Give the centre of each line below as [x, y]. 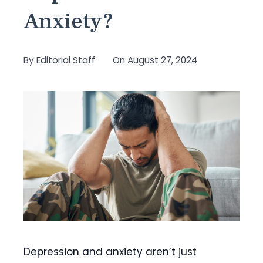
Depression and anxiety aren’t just [110, 252]
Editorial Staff [66, 60]
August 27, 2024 [163, 60]
